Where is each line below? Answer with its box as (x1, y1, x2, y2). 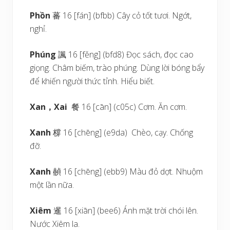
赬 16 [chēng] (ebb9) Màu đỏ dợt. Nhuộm (51, 166, 203, 177)
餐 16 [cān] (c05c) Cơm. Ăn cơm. (67, 101, 187, 112)
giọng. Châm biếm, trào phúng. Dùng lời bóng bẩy (30, 62, 205, 73)
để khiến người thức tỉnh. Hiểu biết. (30, 75, 155, 87)
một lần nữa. (30, 179, 74, 190)
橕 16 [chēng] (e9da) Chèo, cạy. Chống (53, 127, 194, 138)
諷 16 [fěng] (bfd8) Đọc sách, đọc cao (58, 49, 194, 60)
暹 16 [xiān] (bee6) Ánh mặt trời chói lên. (51, 205, 199, 216)
